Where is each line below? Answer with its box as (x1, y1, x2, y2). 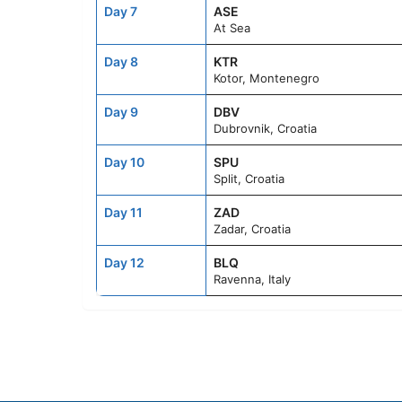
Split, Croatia (214, 171, 284, 186)
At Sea (214, 21, 250, 35)
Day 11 (104, 205, 143, 220)
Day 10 (104, 154, 144, 170)
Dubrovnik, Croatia (214, 121, 317, 135)
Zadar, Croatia (214, 222, 291, 236)
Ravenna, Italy (214, 272, 291, 286)
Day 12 (104, 255, 144, 270)
